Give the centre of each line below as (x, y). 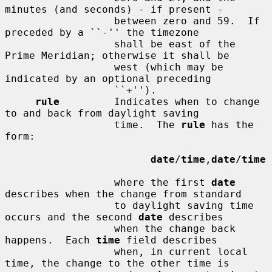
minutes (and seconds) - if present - (114, 9)
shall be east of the (59, 44)
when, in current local (59, 251)
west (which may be (59, 67)
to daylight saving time (59, 205)
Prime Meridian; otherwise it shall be (117, 55)
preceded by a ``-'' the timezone (102, 32)
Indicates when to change (160, 101)
